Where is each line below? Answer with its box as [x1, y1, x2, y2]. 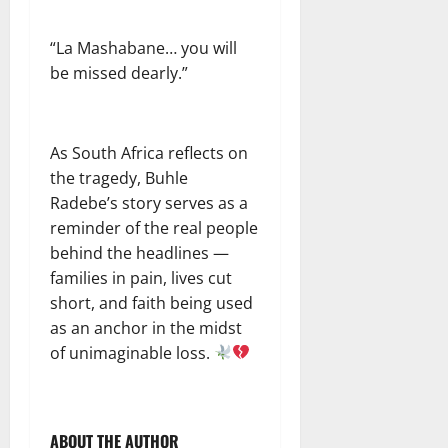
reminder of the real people [50, 216, 258, 239]
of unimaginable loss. [50, 341, 214, 364]
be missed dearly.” [50, 61, 188, 84]
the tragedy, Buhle [50, 166, 188, 189]
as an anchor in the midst [50, 316, 242, 339]
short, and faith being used [50, 291, 253, 314]
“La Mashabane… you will [50, 36, 237, 59]
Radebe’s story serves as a [50, 191, 248, 214]
